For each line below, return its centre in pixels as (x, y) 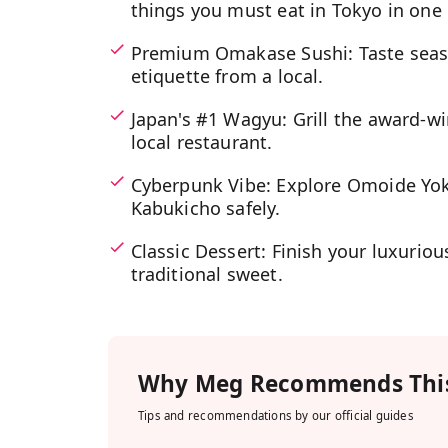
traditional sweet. (206, 274)
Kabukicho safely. (205, 208)
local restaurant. (201, 142)
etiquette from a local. (227, 76)
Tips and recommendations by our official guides (276, 415)
